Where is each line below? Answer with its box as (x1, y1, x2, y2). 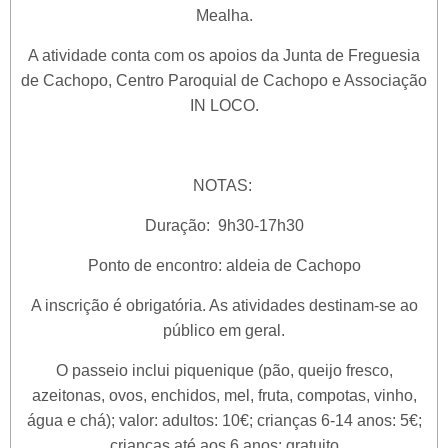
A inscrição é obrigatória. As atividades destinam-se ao (30, 297, 418, 315)
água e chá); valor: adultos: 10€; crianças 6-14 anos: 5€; (26, 412, 422, 430)
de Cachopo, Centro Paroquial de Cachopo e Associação (21, 72, 427, 90)
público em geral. (163, 322, 285, 340)
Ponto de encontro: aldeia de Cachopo (87, 257, 361, 275)
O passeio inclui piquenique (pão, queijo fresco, (55, 362, 393, 380)
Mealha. (195, 7, 253, 25)
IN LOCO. (189, 97, 259, 115)
